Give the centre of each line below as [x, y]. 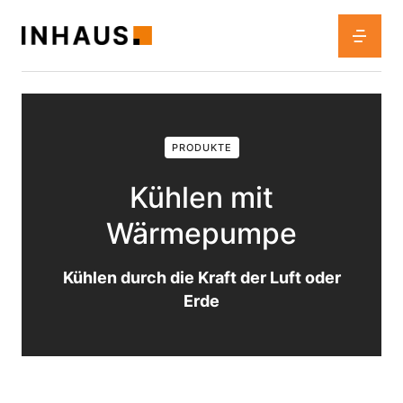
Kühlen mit [201, 197]
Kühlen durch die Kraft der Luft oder [201, 278]
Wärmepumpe [201, 233]
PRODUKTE [201, 148]
